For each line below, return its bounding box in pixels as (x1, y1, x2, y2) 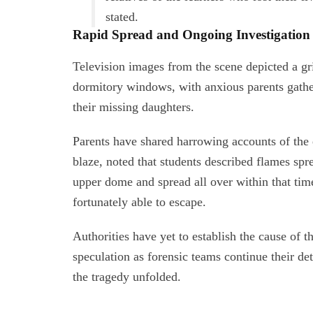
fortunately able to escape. (73, 195, 206, 210)
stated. (105, 10, 138, 24)
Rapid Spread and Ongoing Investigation (73, 27, 310, 43)
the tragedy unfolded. (73, 270, 181, 284)
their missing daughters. (73, 100, 194, 115)
